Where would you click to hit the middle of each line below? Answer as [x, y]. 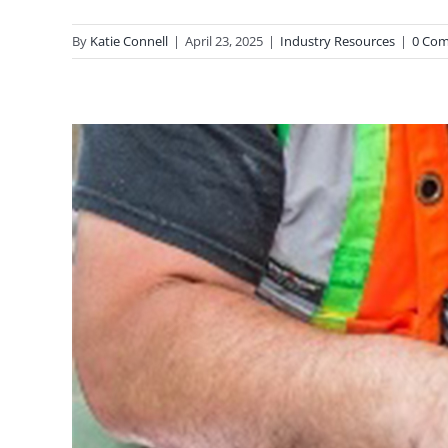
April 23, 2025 [224, 40]
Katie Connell [129, 40]
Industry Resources [337, 40]
